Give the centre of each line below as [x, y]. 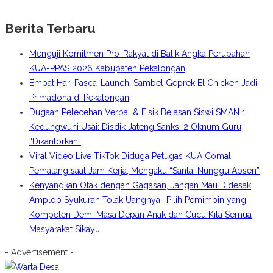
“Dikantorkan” [55, 142]
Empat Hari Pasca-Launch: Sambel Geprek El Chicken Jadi [143, 83]
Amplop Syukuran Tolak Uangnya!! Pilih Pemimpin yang [138, 200]
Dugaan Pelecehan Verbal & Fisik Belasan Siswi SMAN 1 [137, 112]
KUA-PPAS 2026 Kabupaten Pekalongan [107, 69]
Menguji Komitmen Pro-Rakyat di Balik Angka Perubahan [140, 54]
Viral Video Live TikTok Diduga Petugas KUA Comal [130, 156]
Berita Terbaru [50, 28]
